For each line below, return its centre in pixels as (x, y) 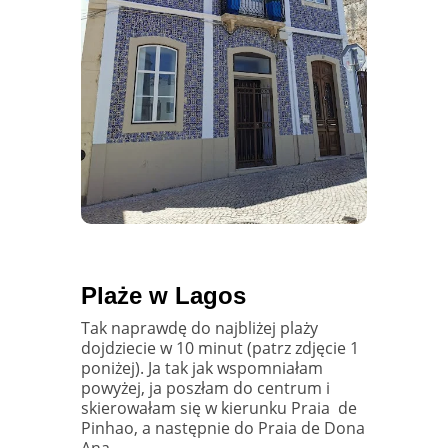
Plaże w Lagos (163, 295)
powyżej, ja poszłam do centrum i (205, 387)
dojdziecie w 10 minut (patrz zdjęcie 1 (219, 347)
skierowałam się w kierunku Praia (205, 407)
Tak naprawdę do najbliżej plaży (199, 327)
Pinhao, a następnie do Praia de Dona (222, 427)
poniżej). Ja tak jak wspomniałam (201, 367)
